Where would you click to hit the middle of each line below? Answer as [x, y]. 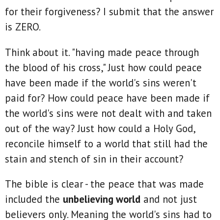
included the [34, 199]
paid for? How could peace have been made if [107, 98]
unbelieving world [102, 199]
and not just [169, 199]
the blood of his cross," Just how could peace [103, 67]
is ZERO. [25, 27]
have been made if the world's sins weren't [101, 82]
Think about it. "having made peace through [102, 52]
